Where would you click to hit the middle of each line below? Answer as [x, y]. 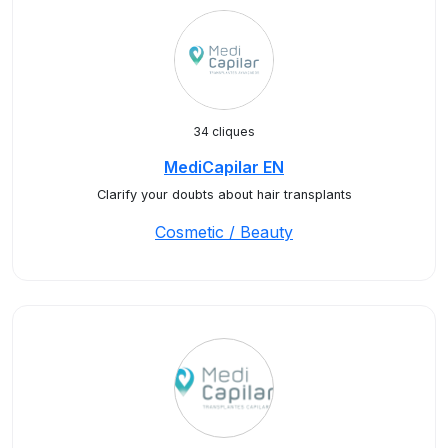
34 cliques [224, 131]
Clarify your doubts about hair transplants [224, 194]
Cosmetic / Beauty [224, 232]
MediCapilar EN [224, 167]
